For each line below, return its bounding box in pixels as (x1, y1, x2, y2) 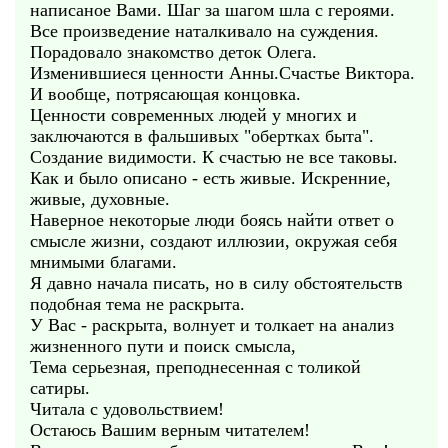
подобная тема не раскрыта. (30, 294, 245, 314)
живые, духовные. (30, 189, 170, 209)
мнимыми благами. (30, 252, 177, 272)
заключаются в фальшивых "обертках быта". (30, 126, 374, 146)
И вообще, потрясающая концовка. (30, 84, 301, 104)
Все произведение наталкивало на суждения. (30, 21, 379, 41)
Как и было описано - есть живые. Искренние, (30, 168, 391, 188)
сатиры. (30, 378, 90, 398)
